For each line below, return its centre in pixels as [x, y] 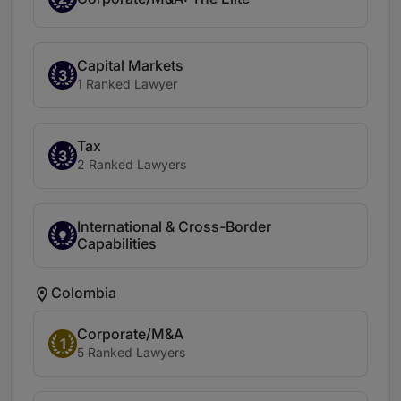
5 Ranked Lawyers [131, 353]
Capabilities [117, 244]
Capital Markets [130, 66]
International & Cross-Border [174, 227]
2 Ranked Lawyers [132, 165]
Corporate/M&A [130, 334]
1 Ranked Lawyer [127, 84]
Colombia [84, 292]
